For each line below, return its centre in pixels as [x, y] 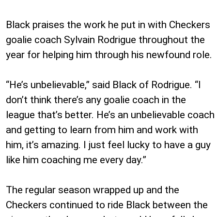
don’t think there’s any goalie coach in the [96, 100]
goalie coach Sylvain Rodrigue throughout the [105, 39]
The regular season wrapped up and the [93, 190]
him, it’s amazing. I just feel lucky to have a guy [108, 145]
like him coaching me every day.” [76, 160]
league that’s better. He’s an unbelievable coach [110, 115]
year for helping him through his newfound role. [109, 54]
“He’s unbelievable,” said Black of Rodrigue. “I [103, 85]
